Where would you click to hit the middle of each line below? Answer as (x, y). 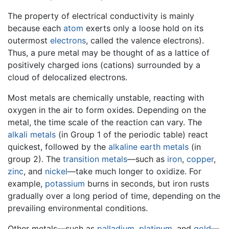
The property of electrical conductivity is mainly (101, 16)
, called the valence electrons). (145, 40)
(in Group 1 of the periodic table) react (132, 134)
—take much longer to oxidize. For (134, 171)
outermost (29, 40)
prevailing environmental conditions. (78, 208)
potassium (65, 183)
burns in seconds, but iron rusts (147, 183)
